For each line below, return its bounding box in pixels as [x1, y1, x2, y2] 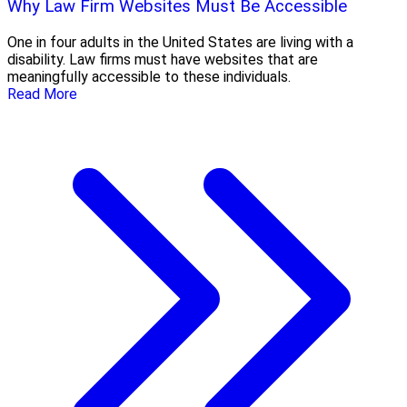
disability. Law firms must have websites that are [7, 50, 318, 68]
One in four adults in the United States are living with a [7, 33, 353, 51]
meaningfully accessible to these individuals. [7, 67, 291, 85]
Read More [7, 84, 77, 103]
